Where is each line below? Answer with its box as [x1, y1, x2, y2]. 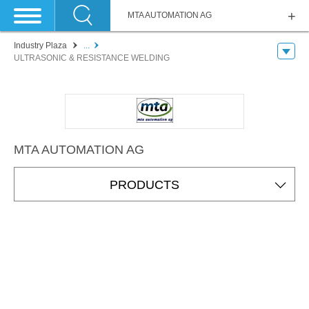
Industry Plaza [14, 41, 67, 50]
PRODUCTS [109, 178, 179, 192]
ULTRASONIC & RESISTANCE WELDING [14, 53, 170, 63]
